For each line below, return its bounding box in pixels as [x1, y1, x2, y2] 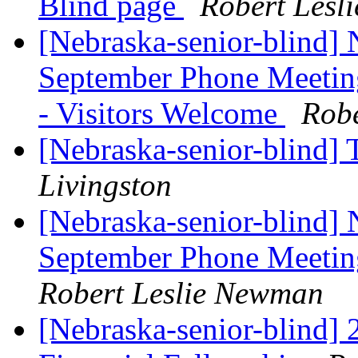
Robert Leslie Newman [38, 276, 324, 311]
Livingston [38, 168, 172, 203]
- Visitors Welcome [38, 96, 285, 131]
